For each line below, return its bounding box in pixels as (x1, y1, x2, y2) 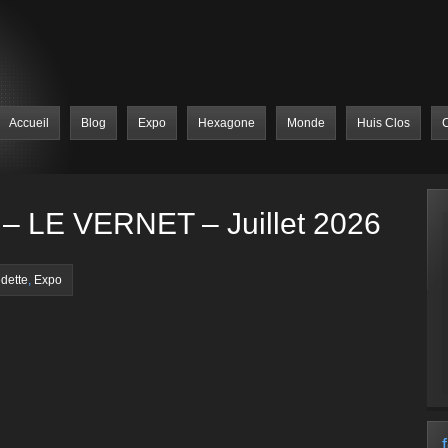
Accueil (9, 116, 49, 130)
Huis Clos (357, 116, 410, 130)
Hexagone (198, 116, 255, 130)
